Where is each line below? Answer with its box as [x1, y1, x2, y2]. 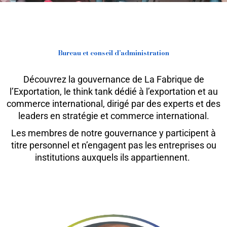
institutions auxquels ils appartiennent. [35, 152, 192, 163]
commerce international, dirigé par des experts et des [7, 98, 220, 109]
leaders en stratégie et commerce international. [18, 110, 209, 121]
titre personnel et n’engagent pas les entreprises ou [11, 139, 216, 150]
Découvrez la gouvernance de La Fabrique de [23, 73, 204, 85]
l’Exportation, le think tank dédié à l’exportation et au [9, 86, 218, 97]
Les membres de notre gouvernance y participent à [11, 127, 216, 138]
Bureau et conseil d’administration [58, 48, 169, 58]
